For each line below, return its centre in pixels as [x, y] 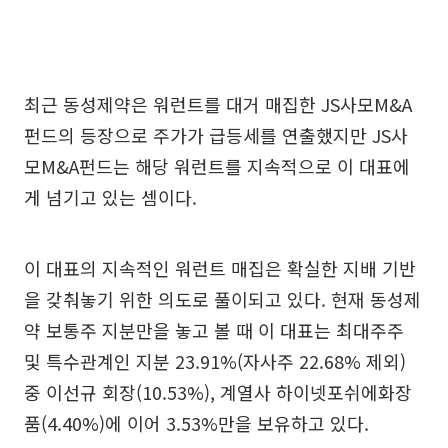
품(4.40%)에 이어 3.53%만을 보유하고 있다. [196, 423]
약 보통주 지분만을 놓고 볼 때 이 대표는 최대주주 [214, 330]
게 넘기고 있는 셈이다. [110, 197]
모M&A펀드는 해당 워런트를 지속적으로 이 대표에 [217, 166]
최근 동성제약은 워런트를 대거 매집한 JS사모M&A [218, 104]
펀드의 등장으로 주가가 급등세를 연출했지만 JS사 [216, 135]
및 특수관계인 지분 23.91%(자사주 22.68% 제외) [215, 361]
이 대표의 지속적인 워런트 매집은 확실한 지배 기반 [220, 268]
